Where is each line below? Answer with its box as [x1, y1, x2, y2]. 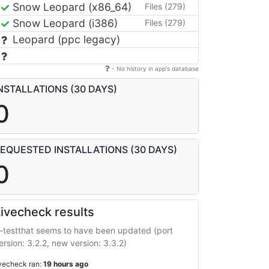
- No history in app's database [110, 64, 199, 72]
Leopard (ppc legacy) [10, 32, 120, 46]
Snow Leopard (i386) [10, 16, 118, 29]
